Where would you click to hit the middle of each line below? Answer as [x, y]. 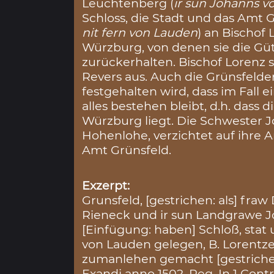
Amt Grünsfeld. [127, 150]
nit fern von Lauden [140, 32]
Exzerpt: [106, 186]
